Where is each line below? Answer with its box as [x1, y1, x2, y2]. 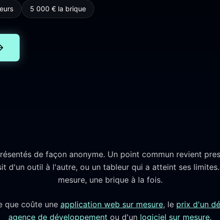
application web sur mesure [60, 199, 163, 209]
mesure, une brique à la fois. [57, 175, 163, 185]
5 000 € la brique [30, 4, 86, 13]
